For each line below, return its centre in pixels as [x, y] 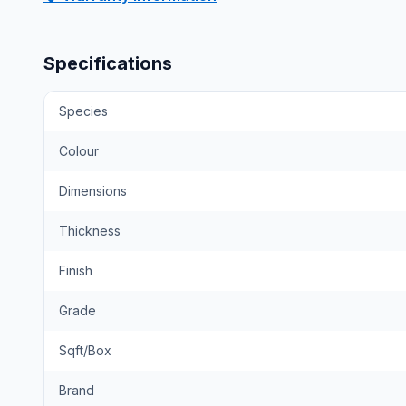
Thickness [90, 231]
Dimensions [93, 191]
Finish [76, 271]
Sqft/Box [85, 350]
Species [83, 111]
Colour [79, 151]
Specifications [108, 63]
